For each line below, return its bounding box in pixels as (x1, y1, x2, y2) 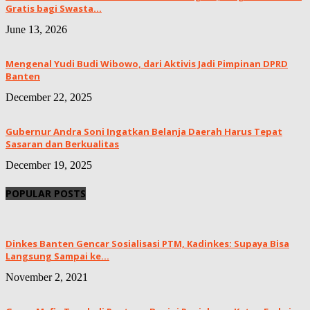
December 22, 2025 (6, 91, 92, 103)
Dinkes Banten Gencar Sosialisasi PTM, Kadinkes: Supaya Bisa (6, 237, 289, 250)
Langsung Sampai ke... (6, 250, 109, 263)
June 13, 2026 (6, 23, 67, 35)
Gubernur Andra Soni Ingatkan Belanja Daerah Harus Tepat (6, 125, 282, 138)
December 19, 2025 (6, 158, 92, 171)
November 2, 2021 (6, 271, 88, 284)
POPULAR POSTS (6, 186, 86, 200)
